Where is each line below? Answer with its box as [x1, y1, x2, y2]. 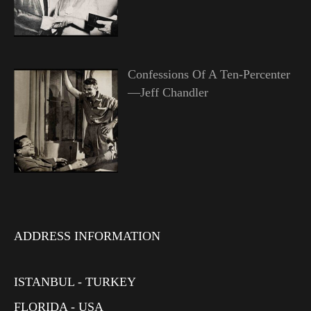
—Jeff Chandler [127, 85, 208, 99]
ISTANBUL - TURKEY [14, 275, 136, 289]
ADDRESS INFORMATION [14, 229, 160, 244]
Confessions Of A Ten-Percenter [127, 67, 290, 81]
